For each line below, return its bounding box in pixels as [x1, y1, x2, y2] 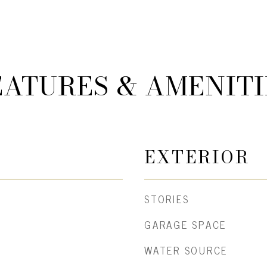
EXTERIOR [144, 144, 250, 170]
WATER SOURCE [144, 242, 228, 259]
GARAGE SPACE [144, 216, 226, 233]
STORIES [144, 191, 190, 207]
